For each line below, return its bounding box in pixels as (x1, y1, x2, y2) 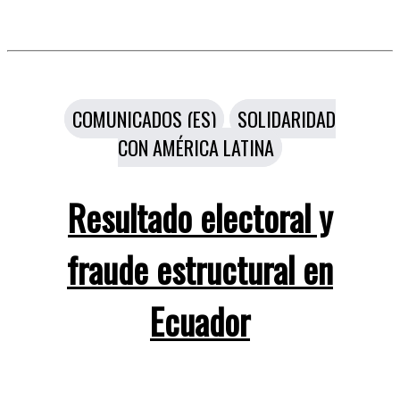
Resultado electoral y (68, 190, 332, 243)
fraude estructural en (67, 242, 333, 295)
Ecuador (150, 294, 250, 346)
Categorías (199, 104, 284, 127)
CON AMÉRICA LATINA (118, 133, 274, 162)
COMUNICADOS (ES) (72, 104, 216, 134)
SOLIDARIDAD (237, 104, 336, 134)
